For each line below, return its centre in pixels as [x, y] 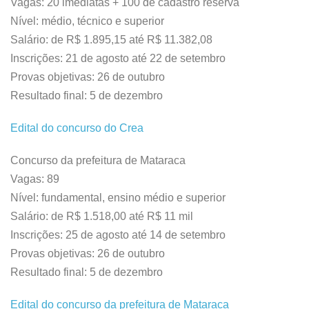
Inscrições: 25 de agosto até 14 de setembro [118, 235]
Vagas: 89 [35, 179]
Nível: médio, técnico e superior [87, 21]
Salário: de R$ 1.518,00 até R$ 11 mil [102, 216]
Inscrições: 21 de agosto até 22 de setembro [118, 58]
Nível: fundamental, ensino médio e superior [118, 198]
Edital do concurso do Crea [77, 128]
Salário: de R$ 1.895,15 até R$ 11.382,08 [111, 40]
